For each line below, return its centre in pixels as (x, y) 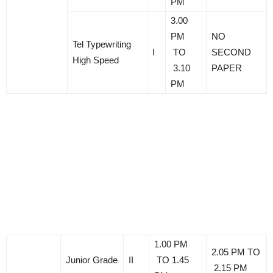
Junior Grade (92, 260)
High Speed (96, 60)
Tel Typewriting (102, 44)
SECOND (231, 52)
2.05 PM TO (236, 252)
